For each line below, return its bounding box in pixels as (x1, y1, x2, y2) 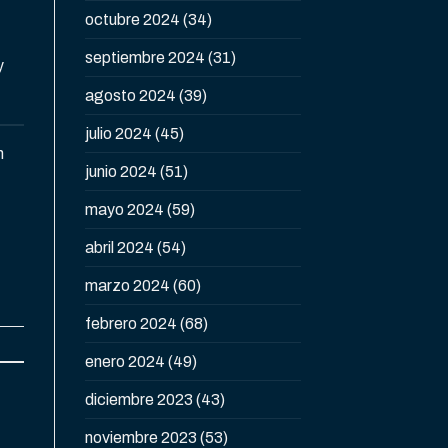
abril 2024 (84, 239, 154, 257)
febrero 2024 (84, 315, 177, 333)
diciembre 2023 (84, 391, 193, 409)
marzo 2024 (84, 277, 170, 295)
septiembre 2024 (84, 49, 205, 67)
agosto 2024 (84, 87, 176, 105)
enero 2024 (84, 353, 165, 371)
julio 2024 (84, 125, 152, 143)
